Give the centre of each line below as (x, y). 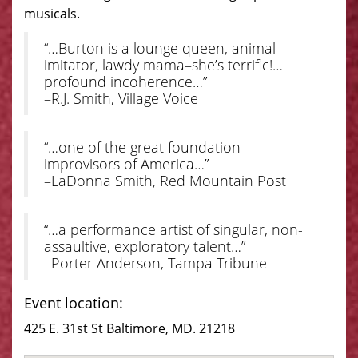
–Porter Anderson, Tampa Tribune (155, 263)
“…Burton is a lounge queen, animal (160, 48)
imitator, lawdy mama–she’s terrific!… (163, 65)
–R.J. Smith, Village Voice (121, 98)
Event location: (74, 303)
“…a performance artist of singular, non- (173, 229)
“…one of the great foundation (142, 147)
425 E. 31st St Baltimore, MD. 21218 (129, 328)
